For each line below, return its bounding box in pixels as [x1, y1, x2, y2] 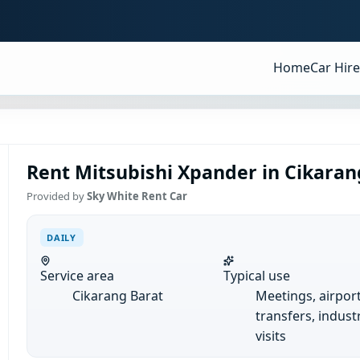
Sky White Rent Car [86, 189, 187, 204]
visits [255, 326, 286, 345]
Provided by [26, 189, 87, 204]
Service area [39, 266, 114, 284]
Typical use [223, 266, 290, 284]
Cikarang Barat [72, 286, 163, 305]
